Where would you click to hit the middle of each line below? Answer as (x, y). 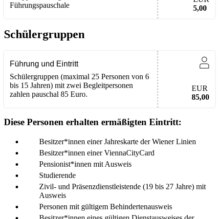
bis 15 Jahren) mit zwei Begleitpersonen (71, 86)
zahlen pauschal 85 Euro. (49, 94)
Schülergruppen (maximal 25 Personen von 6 (79, 77)
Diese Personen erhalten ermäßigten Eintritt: (93, 122)
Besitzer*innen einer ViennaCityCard (97, 153)
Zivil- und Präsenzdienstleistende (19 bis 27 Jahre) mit (122, 187)
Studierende (57, 175)
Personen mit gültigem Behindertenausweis (106, 207)
